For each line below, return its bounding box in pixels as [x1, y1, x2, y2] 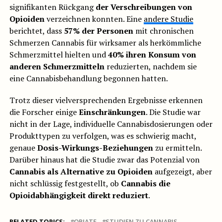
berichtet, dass [9, 25, 64, 37]
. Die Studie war [145, 107, 201, 118]
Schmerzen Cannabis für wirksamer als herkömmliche [9, 37, 201, 49]
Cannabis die [120, 178, 170, 189]
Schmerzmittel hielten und [9, 49, 108, 60]
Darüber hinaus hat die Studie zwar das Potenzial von [9, 154, 200, 166]
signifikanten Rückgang [9, 1, 96, 13]
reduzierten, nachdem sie [104, 61, 197, 72]
